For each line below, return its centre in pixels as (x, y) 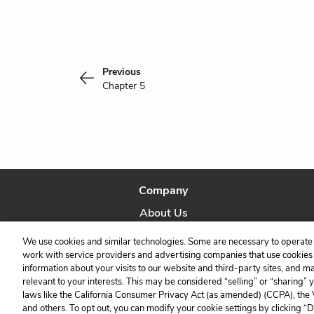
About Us (163, 213)
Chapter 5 (124, 86)
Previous (122, 72)
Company (164, 191)
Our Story (164, 235)
